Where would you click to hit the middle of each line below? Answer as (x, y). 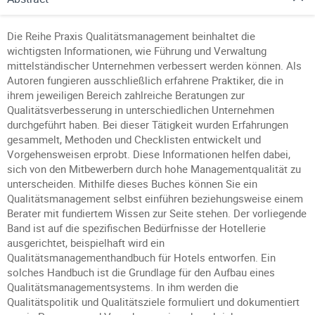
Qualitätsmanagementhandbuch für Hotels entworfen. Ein (141, 257)
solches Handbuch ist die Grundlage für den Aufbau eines (141, 272)
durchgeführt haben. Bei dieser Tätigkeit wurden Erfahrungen (148, 124)
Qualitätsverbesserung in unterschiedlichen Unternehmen (141, 110)
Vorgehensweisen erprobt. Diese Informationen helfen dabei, (149, 154)
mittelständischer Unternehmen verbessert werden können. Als (154, 65)
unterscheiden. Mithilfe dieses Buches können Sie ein (132, 184)
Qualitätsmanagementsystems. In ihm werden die (123, 287)
